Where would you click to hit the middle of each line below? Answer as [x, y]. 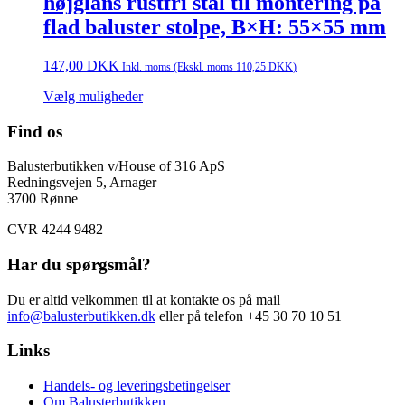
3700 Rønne [42, 199]
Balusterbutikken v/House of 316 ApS [116, 166]
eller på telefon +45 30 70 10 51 [249, 316]
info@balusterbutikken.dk [81, 316]
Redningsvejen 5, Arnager [82, 183]
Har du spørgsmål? [79, 264]
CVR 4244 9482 [55, 230]
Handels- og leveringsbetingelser [137, 386]
